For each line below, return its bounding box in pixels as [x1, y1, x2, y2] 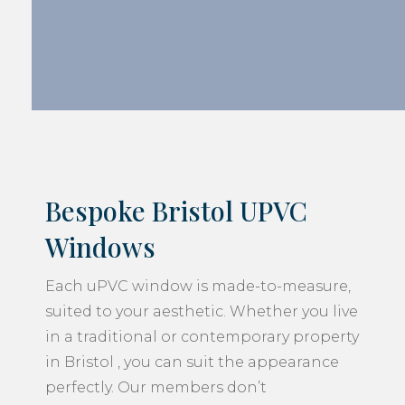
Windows [45, 229, 155, 264]
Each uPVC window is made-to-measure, [45, 277, 351, 295]
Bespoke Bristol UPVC [45, 193, 307, 228]
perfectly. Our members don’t [45, 378, 267, 396]
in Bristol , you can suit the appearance [45, 353, 339, 371]
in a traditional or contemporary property [45, 327, 359, 345]
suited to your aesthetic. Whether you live [45, 302, 358, 320]
